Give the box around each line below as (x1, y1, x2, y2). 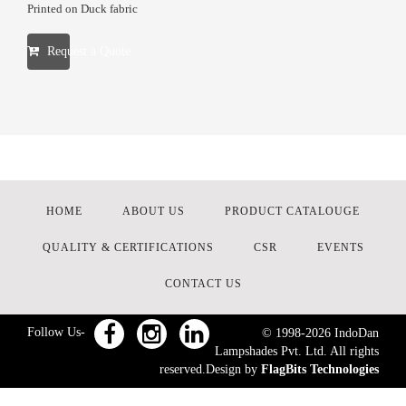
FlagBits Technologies (261, 362, 379, 376)
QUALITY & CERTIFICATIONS (42, 241, 214, 254)
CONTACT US (164, 277, 242, 290)
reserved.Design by (159, 362, 261, 376)
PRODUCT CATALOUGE (225, 205, 360, 217)
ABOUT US (122, 205, 185, 217)
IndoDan (331, 326, 379, 340)
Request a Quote (43, 44, 130, 58)
